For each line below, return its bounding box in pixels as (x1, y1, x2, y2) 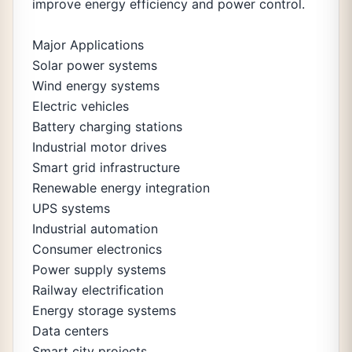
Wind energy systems (32, 78, 159, 93)
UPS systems (32, 200, 110, 216)
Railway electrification (32, 282, 163, 298)
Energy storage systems (32, 302, 176, 318)
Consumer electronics (32, 241, 162, 257)
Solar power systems (32, 57, 157, 73)
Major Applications (32, 37, 144, 53)
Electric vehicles (32, 98, 129, 114)
